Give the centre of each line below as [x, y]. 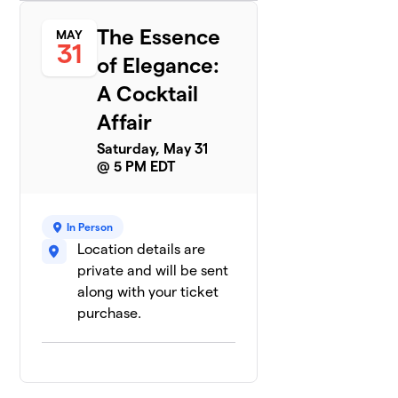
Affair [125, 122]
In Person [90, 227]
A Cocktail [148, 94]
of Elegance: [159, 65]
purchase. [110, 313]
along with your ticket [148, 292]
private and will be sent [153, 271]
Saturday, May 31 [153, 149]
